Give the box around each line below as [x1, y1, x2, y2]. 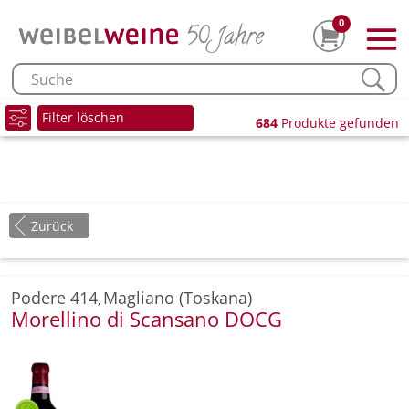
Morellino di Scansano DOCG [11, 305, 282, 333]
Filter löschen [42, 109, 124, 127]
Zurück [31, 217, 73, 236]
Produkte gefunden [278, 114, 399, 131]
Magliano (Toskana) [103, 287, 252, 309]
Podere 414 [11, 287, 98, 309]
